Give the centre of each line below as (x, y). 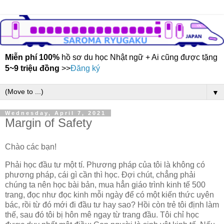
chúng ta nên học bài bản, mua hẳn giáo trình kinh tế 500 (105, 184)
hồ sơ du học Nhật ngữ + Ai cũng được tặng (138, 57)
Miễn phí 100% (32, 57)
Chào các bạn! (31, 147)
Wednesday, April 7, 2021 (55, 113)
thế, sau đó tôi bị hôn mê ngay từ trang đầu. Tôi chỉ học (102, 214)
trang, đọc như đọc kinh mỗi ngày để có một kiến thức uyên (109, 194)
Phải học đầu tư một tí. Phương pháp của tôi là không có (105, 164)
